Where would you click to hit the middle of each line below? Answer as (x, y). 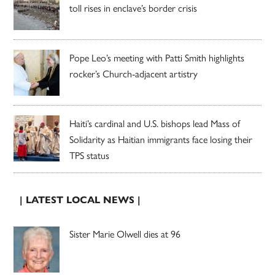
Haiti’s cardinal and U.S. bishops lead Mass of (155, 123)
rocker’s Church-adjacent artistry (134, 73)
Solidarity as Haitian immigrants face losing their (161, 139)
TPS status (90, 155)
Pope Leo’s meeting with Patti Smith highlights (157, 57)
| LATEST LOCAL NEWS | (80, 199)
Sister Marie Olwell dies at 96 (125, 233)
